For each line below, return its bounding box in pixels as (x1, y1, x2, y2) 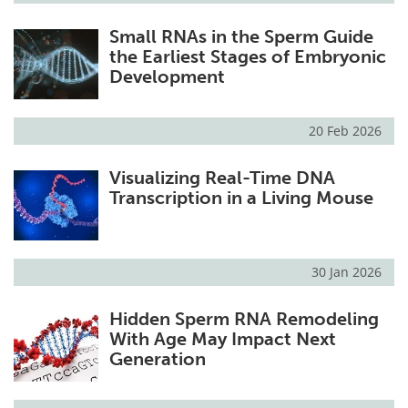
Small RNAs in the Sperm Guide (108, 25, 373, 48)
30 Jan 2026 (311, 263, 382, 281)
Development (108, 66, 225, 88)
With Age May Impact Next (108, 328, 336, 351)
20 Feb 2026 (309, 122, 382, 140)
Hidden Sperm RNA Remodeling (108, 308, 379, 331)
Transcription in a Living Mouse (108, 187, 373, 209)
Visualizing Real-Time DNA (108, 167, 335, 189)
